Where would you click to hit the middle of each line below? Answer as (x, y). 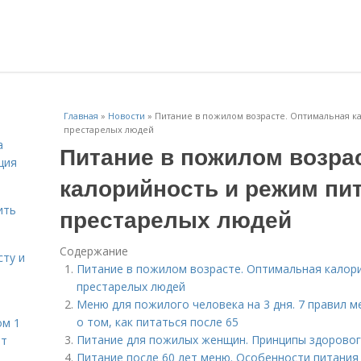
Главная (81, 116)
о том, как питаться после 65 (158, 322)
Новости (127, 116)
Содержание (94, 251)
